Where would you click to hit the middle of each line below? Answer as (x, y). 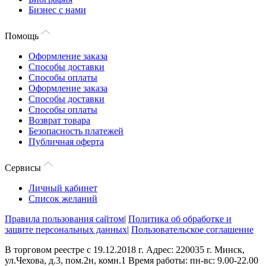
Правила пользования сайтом (64, 219)
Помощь (22, 36)
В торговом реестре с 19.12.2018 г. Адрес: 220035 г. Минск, (125, 250)
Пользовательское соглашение (192, 229)
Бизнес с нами (57, 10)
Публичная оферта (66, 142)
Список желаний (63, 199)
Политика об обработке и (180, 219)
